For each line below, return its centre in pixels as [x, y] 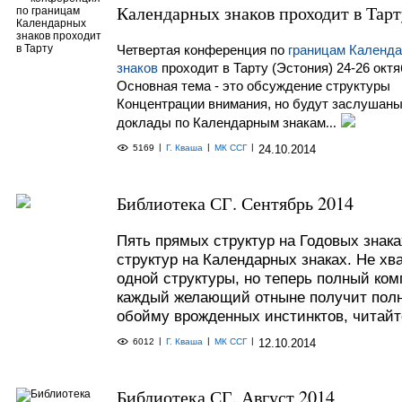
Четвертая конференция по [202, 50]
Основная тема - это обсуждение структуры [253, 86]
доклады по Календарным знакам [221, 122]
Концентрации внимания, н [199, 104]
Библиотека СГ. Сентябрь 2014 [235, 203]
